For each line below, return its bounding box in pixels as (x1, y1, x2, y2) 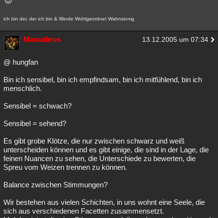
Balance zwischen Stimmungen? (3, 181, 108, 189)
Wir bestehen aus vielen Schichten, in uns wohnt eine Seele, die (3, 198, 205, 206)
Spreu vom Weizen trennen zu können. (3, 163, 127, 171)
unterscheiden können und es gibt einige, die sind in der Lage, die (3, 145, 209, 154)
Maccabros (23, 35, 61, 43)
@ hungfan (3, 58, 38, 66)
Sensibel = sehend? (3, 119, 66, 127)
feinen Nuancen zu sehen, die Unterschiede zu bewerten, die (3, 154, 196, 163)
